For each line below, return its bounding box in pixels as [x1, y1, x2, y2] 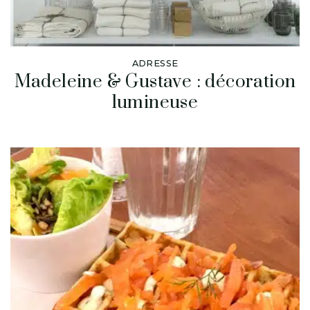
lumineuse [111, 91, 199, 115]
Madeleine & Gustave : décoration [14, 71, 296, 94]
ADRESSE [131, 58, 179, 69]
